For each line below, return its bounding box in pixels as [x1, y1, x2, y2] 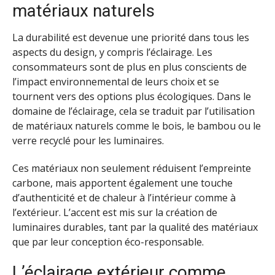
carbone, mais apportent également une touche [12, 176, 233, 190]
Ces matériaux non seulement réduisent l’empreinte [12, 161, 251, 175]
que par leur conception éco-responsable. [12, 234, 204, 249]
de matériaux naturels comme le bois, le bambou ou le [12, 119, 261, 133]
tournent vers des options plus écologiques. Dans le [12, 90, 251, 104]
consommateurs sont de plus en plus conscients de [12, 60, 247, 74]
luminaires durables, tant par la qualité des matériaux [12, 220, 258, 234]
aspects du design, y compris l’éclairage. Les [12, 45, 212, 60]
